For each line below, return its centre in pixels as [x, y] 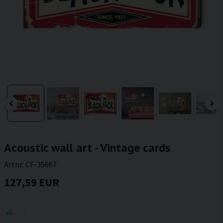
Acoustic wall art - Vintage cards [87, 148]
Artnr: [15, 164]
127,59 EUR [32, 182]
